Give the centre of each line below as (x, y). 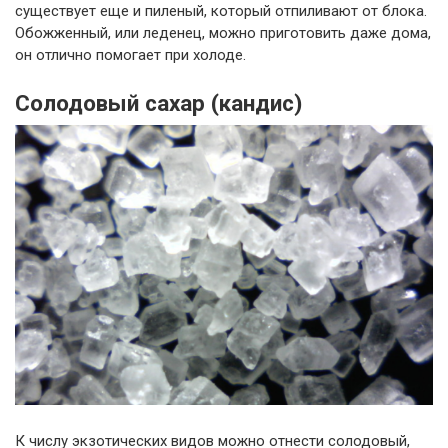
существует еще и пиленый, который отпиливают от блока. (221, 11)
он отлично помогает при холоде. (130, 55)
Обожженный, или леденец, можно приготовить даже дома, (223, 33)
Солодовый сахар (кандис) (158, 103)
